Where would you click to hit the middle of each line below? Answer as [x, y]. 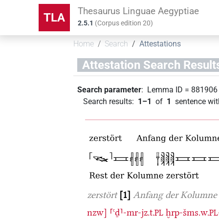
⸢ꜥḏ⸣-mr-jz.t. [132, 212]
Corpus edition [120, 23]
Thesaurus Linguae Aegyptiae [139, 11]
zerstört [102, 195]
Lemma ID [165, 89]
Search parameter [109, 89]
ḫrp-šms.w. [188, 212]
